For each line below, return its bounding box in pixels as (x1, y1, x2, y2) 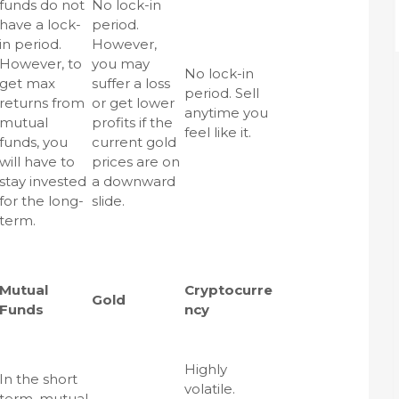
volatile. (184, 380, 235, 397)
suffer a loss (92, 75, 170, 92)
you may (92, 55, 150, 72)
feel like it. (184, 124, 251, 141)
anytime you (184, 104, 268, 121)
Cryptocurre (184, 281, 273, 298)
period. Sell (184, 85, 259, 102)
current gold (92, 134, 176, 151)
